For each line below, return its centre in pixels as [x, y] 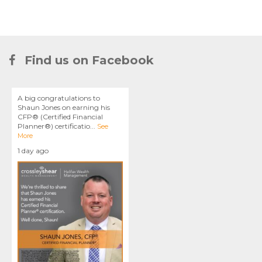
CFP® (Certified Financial [60, 116]
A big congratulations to [59, 98]
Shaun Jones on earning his [64, 107]
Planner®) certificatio [54, 126]
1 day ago [33, 150]
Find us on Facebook [87, 60]
